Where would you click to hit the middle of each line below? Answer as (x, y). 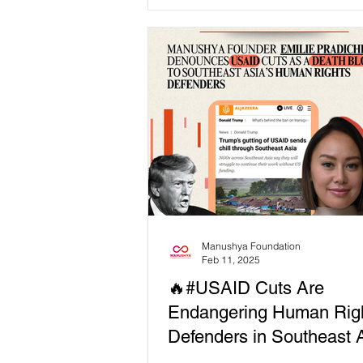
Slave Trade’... (208, 17)
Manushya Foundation (251, 246)
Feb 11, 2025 (231, 260)
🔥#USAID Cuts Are (246, 288)
